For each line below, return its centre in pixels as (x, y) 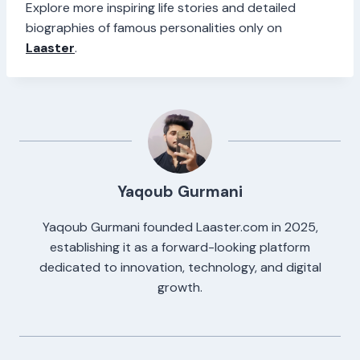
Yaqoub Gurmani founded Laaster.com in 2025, (180, 227)
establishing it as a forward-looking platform (180, 247)
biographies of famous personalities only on (154, 27)
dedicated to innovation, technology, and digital (180, 267)
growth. (180, 287)
